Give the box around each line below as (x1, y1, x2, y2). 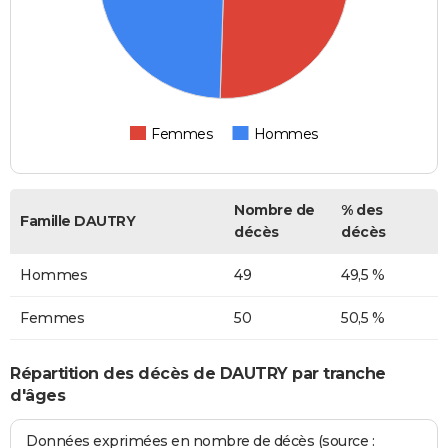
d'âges (10, 385, 65, 405)
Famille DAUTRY (20, 212, 135, 231)
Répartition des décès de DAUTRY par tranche (10, 363, 386, 383)
